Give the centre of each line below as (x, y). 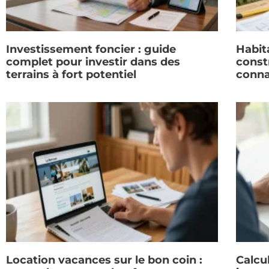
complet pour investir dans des (93, 62)
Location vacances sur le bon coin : (104, 260)
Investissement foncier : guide (91, 50)
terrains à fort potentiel (71, 75)
